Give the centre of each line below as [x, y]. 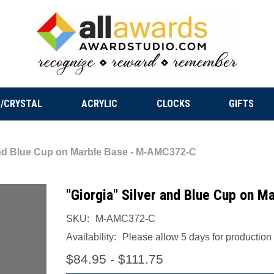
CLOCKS [173, 104]
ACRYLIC [99, 104]
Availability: [91, 237]
